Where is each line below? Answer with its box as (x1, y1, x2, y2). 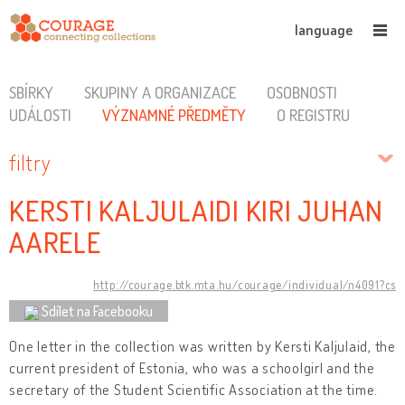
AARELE (9, 223, 101, 261)
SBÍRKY (9, 82, 53, 102)
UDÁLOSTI (9, 105, 71, 125)
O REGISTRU (276, 105, 350, 125)
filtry (9, 149, 51, 175)
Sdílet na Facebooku (42, 301, 153, 320)
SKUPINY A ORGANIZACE (83, 82, 236, 102)
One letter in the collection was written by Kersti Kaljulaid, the (9, 336, 396, 355)
